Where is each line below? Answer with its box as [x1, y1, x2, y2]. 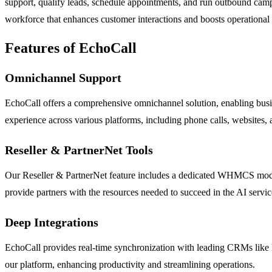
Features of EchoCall [5, 39, 137, 56]
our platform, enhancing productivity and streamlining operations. [5, 259, 255, 270]
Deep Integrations [5, 215, 98, 229]
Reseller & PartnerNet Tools [5, 143, 153, 157]
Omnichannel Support [5, 70, 121, 84]
